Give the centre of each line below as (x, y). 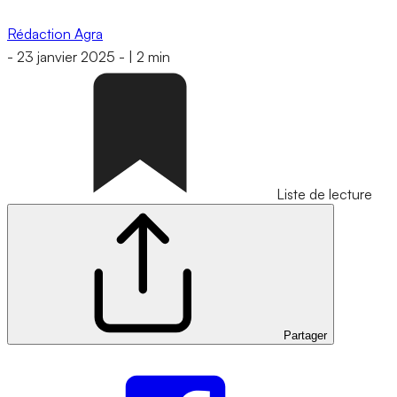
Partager (305, 336)
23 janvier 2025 (66, 57)
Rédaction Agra (55, 33)
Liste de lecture (324, 195)
